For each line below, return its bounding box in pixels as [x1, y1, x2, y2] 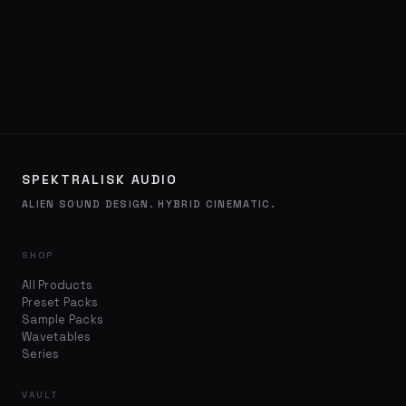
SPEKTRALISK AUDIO [22, 171, 179, 188]
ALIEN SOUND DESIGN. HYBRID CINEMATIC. [22, 198, 275, 210]
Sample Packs [22, 312, 104, 327]
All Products [22, 277, 93, 293]
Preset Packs [22, 295, 99, 310]
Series [22, 346, 60, 362]
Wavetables [22, 329, 92, 344]
